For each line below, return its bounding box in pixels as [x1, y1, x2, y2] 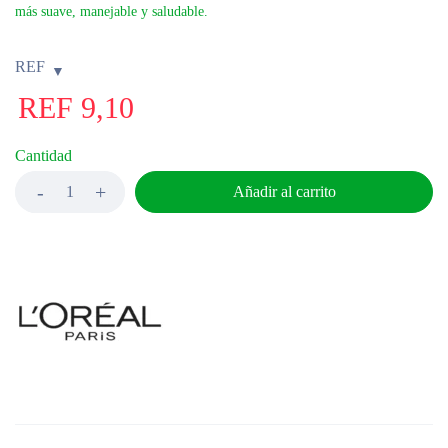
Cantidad [15, 147, 72, 164]
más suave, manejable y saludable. [15, 4, 208, 19]
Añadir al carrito [232, 183, 336, 200]
